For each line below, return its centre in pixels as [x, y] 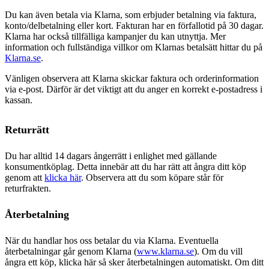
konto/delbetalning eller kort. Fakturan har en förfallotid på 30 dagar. [134, 26]
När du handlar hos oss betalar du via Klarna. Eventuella [112, 241]
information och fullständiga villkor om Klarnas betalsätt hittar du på [134, 47]
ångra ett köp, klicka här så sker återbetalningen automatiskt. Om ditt [134, 262]
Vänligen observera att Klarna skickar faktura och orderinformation [132, 79]
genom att [25, 178]
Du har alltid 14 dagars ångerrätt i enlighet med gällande [111, 156]
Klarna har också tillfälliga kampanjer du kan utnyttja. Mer [115, 37]
